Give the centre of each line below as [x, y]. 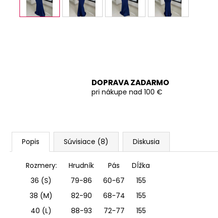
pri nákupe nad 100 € [127, 92]
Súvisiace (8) [86, 141]
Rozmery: [41, 165]
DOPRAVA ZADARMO [130, 83]
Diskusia [146, 141]
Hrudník [81, 165]
